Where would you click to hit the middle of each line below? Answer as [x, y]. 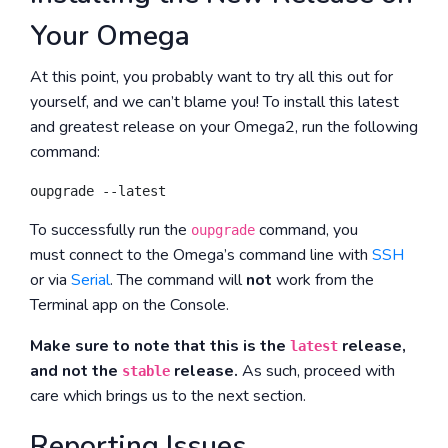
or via [50, 280]
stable [146, 371]
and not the [76, 371]
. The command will [178, 280]
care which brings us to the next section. [168, 396]
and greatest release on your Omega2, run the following [224, 127]
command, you [306, 230]
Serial [90, 280]
